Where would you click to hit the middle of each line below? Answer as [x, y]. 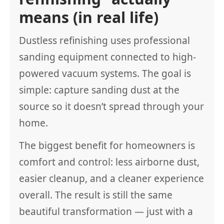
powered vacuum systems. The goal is [105, 73]
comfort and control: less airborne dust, [109, 162]
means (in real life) [89, 17]
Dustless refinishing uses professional [104, 40]
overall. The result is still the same [96, 195]
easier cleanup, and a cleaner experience [111, 178]
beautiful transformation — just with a [106, 211]
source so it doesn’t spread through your [111, 106]
